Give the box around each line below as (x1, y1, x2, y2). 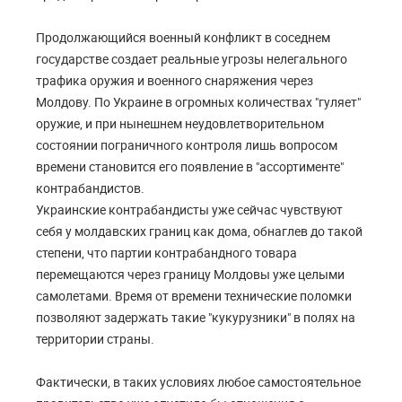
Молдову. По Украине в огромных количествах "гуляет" (36, 93, 361, 111)
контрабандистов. (36, 179, 144, 197)
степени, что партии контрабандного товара (36, 244, 297, 262)
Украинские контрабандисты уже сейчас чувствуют (36, 201, 343, 219)
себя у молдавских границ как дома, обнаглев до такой (36, 223, 363, 240)
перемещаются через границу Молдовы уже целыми (36, 266, 345, 284)
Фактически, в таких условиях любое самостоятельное (36, 373, 361, 391)
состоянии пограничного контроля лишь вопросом (36, 136, 337, 154)
